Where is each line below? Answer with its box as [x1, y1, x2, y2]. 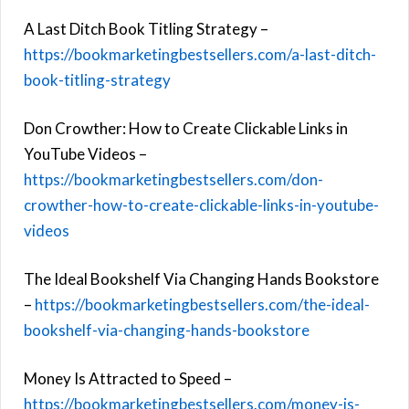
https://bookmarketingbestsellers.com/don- [24, 169, 323, 189]
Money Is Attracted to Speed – [24, 368, 232, 388]
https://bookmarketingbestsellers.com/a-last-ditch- [24, 44, 376, 64]
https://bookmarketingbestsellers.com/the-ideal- [35, 294, 370, 314]
